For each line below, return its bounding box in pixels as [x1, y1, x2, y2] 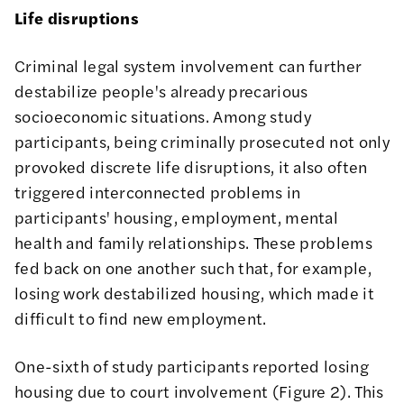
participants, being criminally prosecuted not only [14, 130, 390, 153]
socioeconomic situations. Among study [14, 105, 311, 128]
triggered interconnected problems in [14, 180, 301, 204]
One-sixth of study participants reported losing [14, 354, 370, 378]
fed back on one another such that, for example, [14, 256, 372, 280]
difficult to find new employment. [14, 307, 267, 330]
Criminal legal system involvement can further [14, 54, 363, 78]
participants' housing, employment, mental [14, 206, 339, 229]
